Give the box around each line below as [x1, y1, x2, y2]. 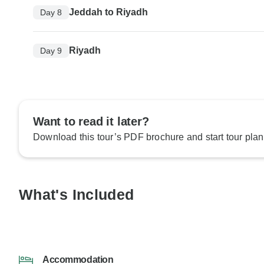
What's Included [19, 186, 134, 203]
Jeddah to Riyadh [69, 7, 148, 18]
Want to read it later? [33, 115, 149, 128]
